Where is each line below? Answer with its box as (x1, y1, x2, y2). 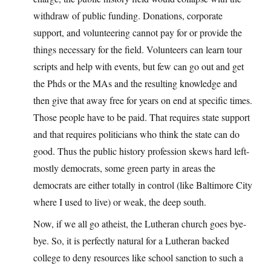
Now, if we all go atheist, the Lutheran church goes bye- (33, 217, 246, 230)
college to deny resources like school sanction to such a (33, 251, 243, 264)
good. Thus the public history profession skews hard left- (33, 145, 249, 158)
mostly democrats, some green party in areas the (33, 162, 215, 175)
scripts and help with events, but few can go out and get (33, 60, 244, 73)
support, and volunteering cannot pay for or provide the (33, 26, 242, 39)
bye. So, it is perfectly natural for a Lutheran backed (33, 234, 229, 247)
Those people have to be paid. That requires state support (33, 111, 250, 124)
